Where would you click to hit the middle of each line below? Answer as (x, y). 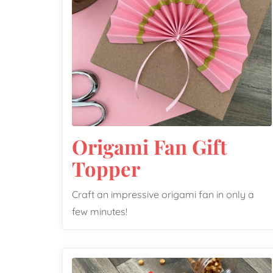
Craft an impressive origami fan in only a (163, 195)
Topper (106, 168)
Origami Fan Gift (150, 146)
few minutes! (100, 212)
